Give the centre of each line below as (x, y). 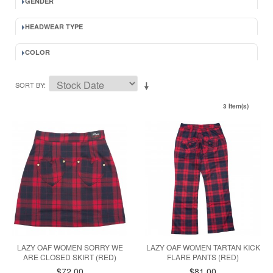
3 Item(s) (236, 106)
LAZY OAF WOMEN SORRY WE (70, 247)
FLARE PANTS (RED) (203, 257)
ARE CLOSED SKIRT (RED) (70, 257)
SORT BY (30, 85)
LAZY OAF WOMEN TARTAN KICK (203, 247)
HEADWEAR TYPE (54, 27)
